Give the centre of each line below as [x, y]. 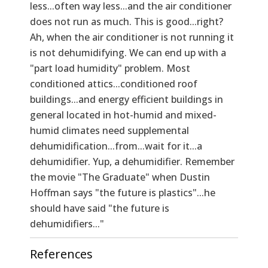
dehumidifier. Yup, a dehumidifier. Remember [132, 161]
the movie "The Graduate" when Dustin [120, 177]
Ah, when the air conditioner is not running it [132, 37]
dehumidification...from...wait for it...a [116, 146]
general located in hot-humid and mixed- [123, 115]
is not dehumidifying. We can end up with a [128, 52]
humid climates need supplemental [109, 130]
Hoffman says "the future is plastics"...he [123, 192]
